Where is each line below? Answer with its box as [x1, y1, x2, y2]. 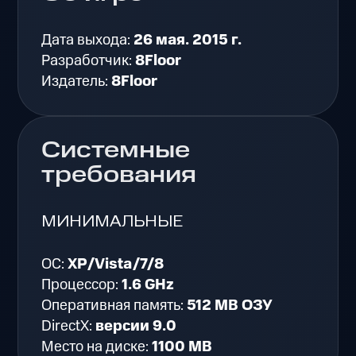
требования [41, 160, 197, 192]
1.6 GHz [122, 274, 175, 296]
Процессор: [41, 274, 122, 296]
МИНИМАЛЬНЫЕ [41, 211, 184, 232]
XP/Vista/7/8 [68, 253, 164, 276]
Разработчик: [41, 49, 136, 72]
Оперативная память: [41, 295, 188, 317]
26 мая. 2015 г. [133, 29, 242, 51]
